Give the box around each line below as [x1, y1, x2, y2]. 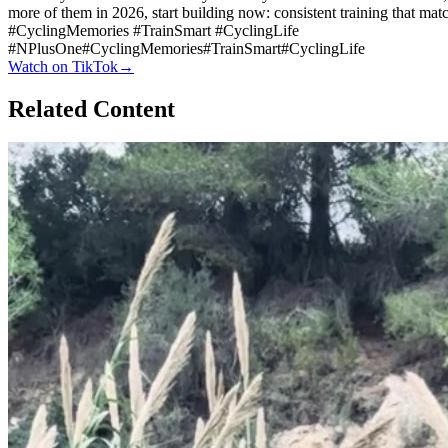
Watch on [8, 57, 72, 75]
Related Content [8, 95, 175, 122]
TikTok [72, 57, 118, 75]
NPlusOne [16, 39, 82, 57]
